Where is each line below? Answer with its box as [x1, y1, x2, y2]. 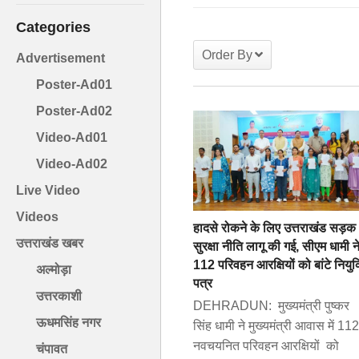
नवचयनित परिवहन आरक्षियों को [193, 338, 339, 353]
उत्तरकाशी [36, 289, 82, 304]
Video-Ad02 [36, 157, 107, 171]
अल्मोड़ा [36, 263, 71, 277]
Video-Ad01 [36, 131, 107, 145]
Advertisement [16, 51, 105, 66]
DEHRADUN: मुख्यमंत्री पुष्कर [193, 298, 349, 313]
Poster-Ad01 [36, 78, 112, 92]
